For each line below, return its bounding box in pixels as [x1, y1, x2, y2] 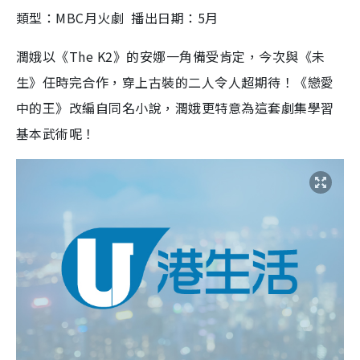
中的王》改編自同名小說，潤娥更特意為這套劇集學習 [16, 97, 334, 117]
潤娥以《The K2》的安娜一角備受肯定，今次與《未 [16, 46, 325, 66]
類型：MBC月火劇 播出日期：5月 [16, 7, 219, 27]
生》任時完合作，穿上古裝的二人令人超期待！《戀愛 [16, 72, 334, 92]
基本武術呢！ [16, 123, 96, 143]
